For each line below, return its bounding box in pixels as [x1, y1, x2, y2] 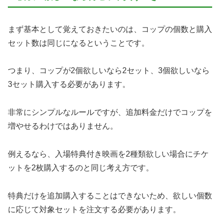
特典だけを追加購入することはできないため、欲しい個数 [8, 191, 212, 200]
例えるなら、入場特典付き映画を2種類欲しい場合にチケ [8, 149, 209, 158]
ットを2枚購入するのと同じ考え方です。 [8, 163, 154, 172]
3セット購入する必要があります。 [8, 80, 130, 89]
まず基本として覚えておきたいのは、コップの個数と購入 [8, 25, 212, 33]
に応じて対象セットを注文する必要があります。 [8, 205, 181, 214]
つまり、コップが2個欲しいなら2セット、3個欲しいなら [8, 66, 210, 75]
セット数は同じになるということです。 [8, 38, 149, 47]
